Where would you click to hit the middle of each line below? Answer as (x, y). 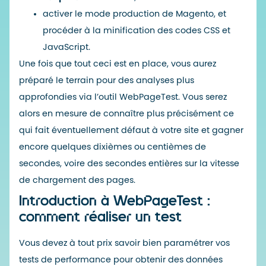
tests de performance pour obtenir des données (121, 259)
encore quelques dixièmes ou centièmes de (113, 147)
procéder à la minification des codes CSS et (137, 30)
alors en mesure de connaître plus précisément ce (126, 113)
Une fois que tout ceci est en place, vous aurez (118, 64)
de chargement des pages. (77, 180)
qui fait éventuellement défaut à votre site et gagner (131, 130)
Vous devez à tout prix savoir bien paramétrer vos (124, 243)
